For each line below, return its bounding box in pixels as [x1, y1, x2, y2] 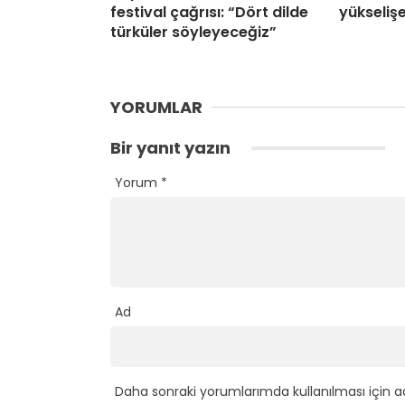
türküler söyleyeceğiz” [110, 22, 277, 43]
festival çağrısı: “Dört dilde [110, 2, 308, 24]
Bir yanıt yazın [110, 137, 234, 160]
